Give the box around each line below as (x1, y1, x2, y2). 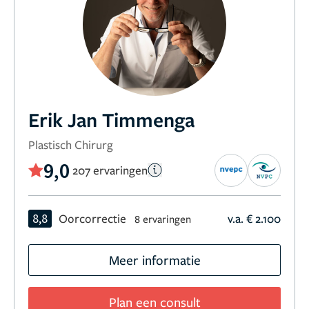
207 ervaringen (72, 162, 148, 179)
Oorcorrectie (59, 210, 126, 226)
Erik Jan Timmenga (28, 106, 195, 132)
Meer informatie (108, 250, 201, 268)
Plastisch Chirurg (28, 136, 113, 152)
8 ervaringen (134, 211, 191, 226)
